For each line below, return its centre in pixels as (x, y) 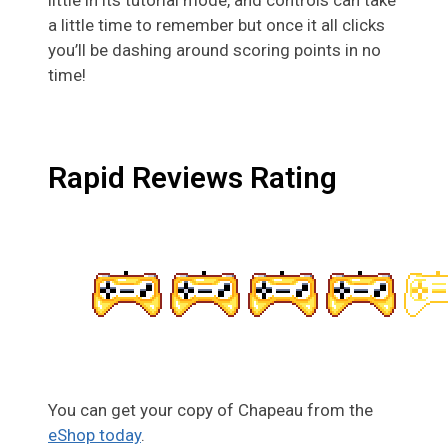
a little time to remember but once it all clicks (216, 24)
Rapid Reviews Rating (192, 177)
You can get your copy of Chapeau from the (210, 409)
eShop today (94, 434)
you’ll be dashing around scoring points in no (214, 49)
